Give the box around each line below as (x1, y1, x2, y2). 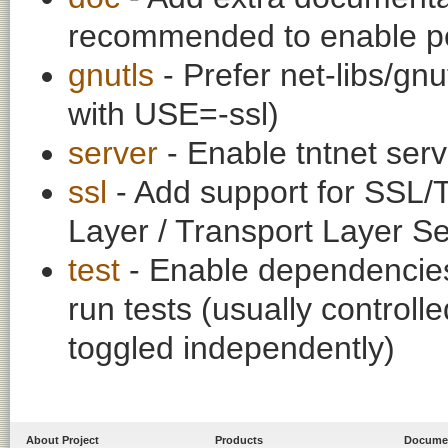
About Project (26, 433, 99, 446)
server (68, 134, 158, 171)
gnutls (68, 56, 154, 93)
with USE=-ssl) (68, 95, 279, 132)
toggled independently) (68, 329, 395, 366)
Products (215, 433, 263, 446)
